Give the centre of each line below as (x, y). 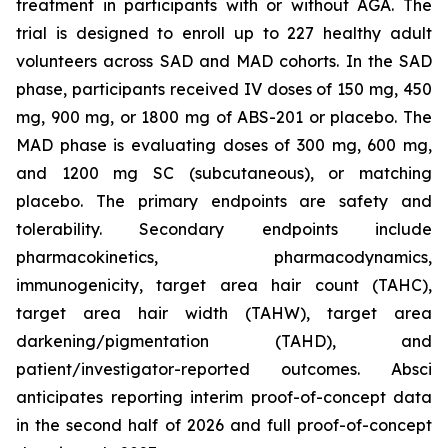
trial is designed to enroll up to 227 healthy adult (224, 33)
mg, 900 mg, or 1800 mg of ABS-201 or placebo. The (224, 117)
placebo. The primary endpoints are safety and (224, 201)
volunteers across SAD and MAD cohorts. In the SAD (224, 61)
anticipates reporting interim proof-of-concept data (224, 397)
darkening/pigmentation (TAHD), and (224, 341)
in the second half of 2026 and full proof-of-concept (224, 425)
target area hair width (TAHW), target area (224, 313)
